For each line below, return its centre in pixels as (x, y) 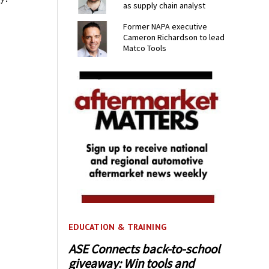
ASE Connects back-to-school (144, 249)
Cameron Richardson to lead (174, 38)
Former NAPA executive (165, 27)
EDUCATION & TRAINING (118, 227)
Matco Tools (145, 48)
